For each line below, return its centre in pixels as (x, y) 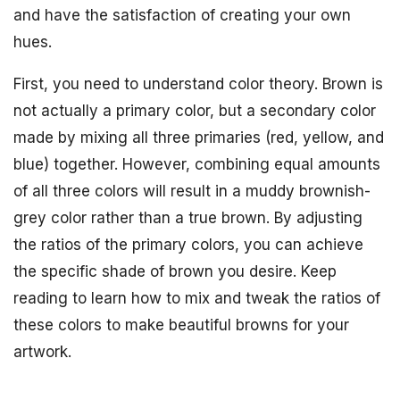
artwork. (42, 352)
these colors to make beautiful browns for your (181, 325)
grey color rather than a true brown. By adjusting (188, 218)
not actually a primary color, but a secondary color (195, 111)
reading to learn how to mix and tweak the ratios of (197, 298)
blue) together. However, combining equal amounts (197, 164)
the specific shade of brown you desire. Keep (175, 271)
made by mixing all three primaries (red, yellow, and (199, 137)
